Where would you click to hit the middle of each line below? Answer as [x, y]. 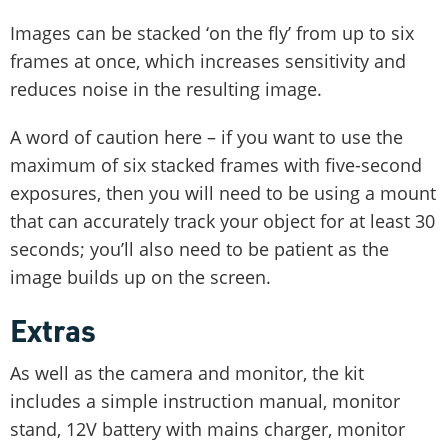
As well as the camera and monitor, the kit [187, 372]
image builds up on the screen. [140, 276]
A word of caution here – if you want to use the [206, 136]
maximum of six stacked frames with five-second [216, 164]
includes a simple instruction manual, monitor [205, 400]
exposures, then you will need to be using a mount [223, 192]
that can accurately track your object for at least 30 [222, 220]
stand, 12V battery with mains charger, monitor [207, 428]
